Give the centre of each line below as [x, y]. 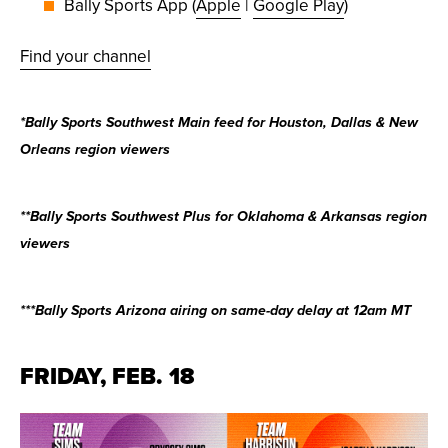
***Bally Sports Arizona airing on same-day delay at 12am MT [215, 311]
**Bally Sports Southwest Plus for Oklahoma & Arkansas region [223, 217]
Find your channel [85, 56]
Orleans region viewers [95, 150]
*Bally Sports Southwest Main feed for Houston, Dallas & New [219, 123]
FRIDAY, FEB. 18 [107, 376]
